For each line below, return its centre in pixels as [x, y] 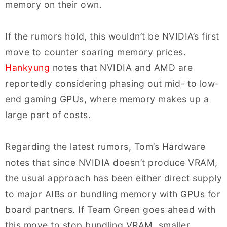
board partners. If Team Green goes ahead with [110, 209]
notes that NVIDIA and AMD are [121, 67]
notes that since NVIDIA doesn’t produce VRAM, [111, 162]
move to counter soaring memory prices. [96, 52]
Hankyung [27, 67]
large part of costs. [48, 115]
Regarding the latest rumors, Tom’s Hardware [105, 146]
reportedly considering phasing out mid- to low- [112, 83]
